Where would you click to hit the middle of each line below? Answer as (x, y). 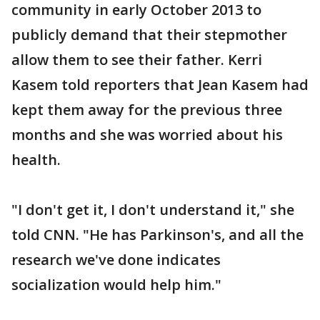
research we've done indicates (116, 259)
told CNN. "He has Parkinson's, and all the (157, 234)
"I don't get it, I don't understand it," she (153, 209)
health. (36, 159)
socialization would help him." (116, 284)
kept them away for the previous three (147, 109)
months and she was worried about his (147, 134)
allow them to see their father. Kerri (137, 59)
